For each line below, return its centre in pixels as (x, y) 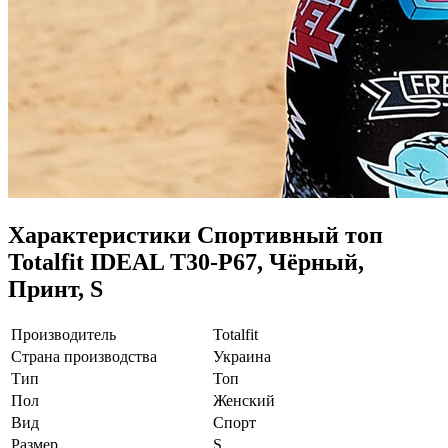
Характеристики (102, 234)
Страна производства (84, 356)
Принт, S (55, 288)
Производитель (63, 334)
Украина (242, 356)
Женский (244, 400)
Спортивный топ (290, 234)
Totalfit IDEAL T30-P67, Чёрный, (186, 261)
